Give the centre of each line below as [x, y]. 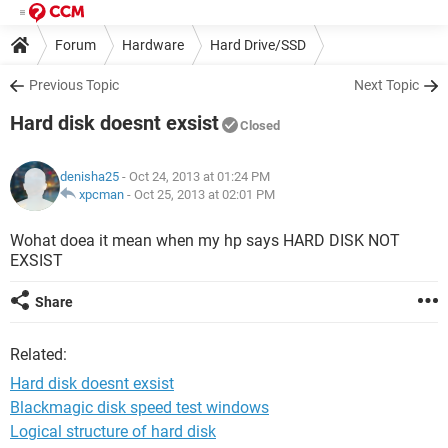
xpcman [101, 194]
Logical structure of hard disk [113, 431]
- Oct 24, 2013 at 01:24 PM [194, 176]
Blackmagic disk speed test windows [139, 407]
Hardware [153, 44]
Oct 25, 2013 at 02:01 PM [204, 194]
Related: [38, 354]
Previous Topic [74, 85]
